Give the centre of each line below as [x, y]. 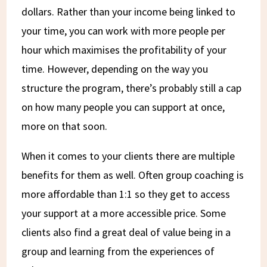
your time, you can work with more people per [124, 30]
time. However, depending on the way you [115, 69]
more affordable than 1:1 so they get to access [126, 194]
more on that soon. [65, 126]
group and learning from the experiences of [118, 251]
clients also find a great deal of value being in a [126, 232]
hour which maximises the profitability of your [124, 49]
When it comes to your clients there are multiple [128, 156]
